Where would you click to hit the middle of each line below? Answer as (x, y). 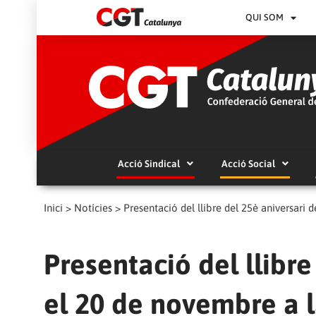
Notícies (93, 208)
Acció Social (248, 164)
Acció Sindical (148, 164)
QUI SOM (265, 17)
